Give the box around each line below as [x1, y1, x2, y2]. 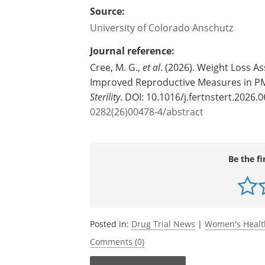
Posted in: [90, 218, 131, 230]
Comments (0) [90, 236, 144, 247]
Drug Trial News [131, 218, 195, 230]
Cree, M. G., [90, 61, 143, 73]
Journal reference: [90, 44, 174, 57]
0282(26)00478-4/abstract [90, 105, 203, 118]
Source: [90, 5, 125, 18]
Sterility [90, 91, 120, 103]
